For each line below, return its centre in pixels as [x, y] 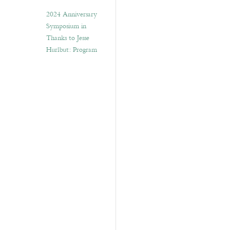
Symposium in [66, 26]
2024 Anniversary [72, 14]
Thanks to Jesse [68, 38]
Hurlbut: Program [72, 50]
